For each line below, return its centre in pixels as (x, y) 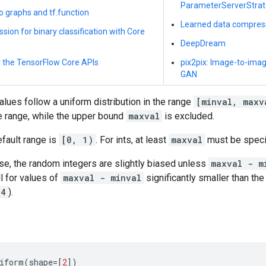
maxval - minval (102, 178)
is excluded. (188, 116)
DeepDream (203, 43)
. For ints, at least (132, 140)
